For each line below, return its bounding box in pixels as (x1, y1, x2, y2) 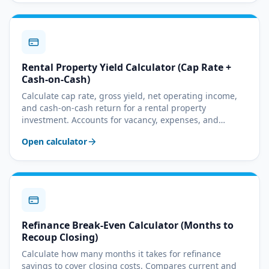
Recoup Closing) (22, 231, 98, 244)
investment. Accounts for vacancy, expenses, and (22, 114, 219, 125)
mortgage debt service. (22, 126, 115, 138)
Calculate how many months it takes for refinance (22, 248, 221, 259)
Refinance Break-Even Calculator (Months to (22, 219, 234, 232)
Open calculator (22, 136, 87, 147)
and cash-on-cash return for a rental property (22, 102, 206, 113)
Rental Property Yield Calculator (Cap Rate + (22, 61, 231, 74)
